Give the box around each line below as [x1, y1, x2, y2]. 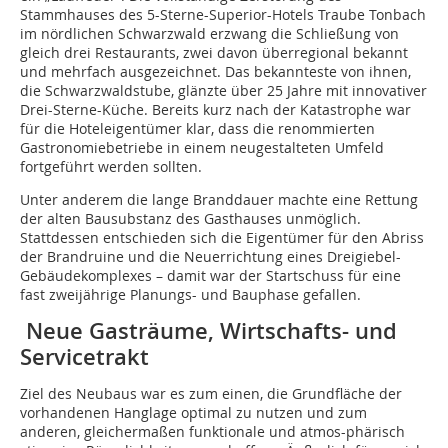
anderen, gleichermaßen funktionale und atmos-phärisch [20, 422, 405, 442]
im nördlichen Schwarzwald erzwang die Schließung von [20, 24, 399, 44]
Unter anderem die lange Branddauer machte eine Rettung [20, 190, 418, 210]
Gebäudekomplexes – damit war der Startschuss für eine [20, 266, 401, 286]
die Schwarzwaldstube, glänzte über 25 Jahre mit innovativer [20, 81, 427, 101]
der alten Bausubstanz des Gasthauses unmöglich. [20, 209, 361, 229]
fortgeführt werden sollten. [20, 157, 202, 177]
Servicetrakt [20, 342, 149, 373]
